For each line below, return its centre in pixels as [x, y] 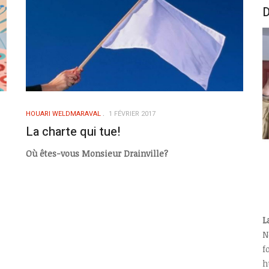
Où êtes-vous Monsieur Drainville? [97, 154]
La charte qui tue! [73, 131]
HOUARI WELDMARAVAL [63, 113]
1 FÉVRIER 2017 [132, 113]
